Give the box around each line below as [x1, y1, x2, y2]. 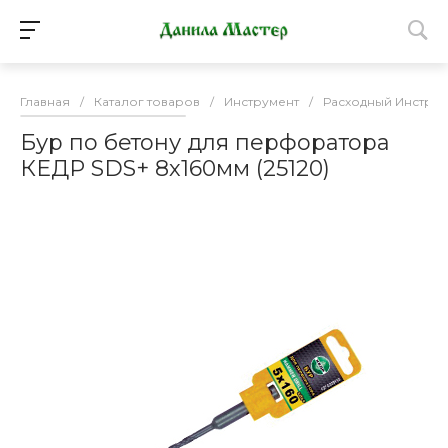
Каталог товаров [94, 94, 200, 109]
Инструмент [224, 94, 299, 109]
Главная [20, 94, 70, 109]
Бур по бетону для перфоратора [20, 129, 390, 156]
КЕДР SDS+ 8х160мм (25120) [20, 155, 330, 182]
